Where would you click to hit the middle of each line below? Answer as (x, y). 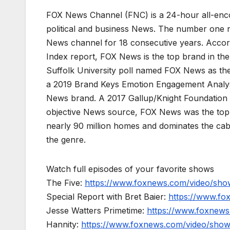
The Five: (65, 183)
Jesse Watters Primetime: (97, 211)
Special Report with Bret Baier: (107, 197)
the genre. (66, 140)
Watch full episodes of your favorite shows (130, 169)
